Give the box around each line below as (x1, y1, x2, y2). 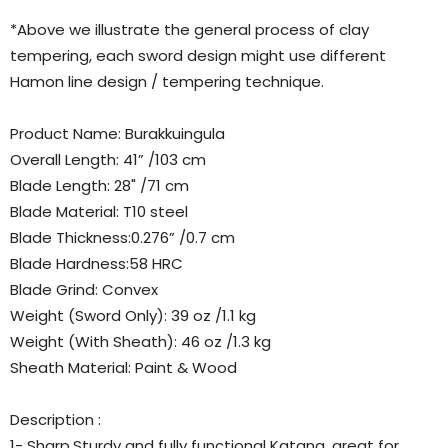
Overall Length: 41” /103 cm (10, 148, 206, 170)
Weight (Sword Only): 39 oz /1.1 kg (10, 304, 256, 326)
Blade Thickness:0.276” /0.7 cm (10, 226, 235, 248)
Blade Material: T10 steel (10, 200, 188, 222)
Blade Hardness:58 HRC (10, 252, 183, 274)
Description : (10, 408, 101, 430)
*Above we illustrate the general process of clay (10, 18, 369, 40)
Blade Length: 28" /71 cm (10, 174, 189, 196)
